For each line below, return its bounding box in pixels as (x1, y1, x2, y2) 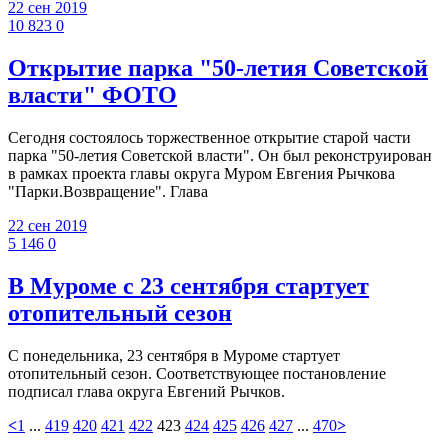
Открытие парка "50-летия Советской (8, 55, 428, 82)
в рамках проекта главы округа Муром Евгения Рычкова (8, 165, 395, 183)
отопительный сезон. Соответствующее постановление (8, 365, 386, 382)
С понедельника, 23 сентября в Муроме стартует (8, 347, 340, 364)
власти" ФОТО (8, 82, 177, 109)
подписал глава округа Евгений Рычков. (8, 383, 285, 400)
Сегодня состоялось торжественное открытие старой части (8, 129, 411, 147)
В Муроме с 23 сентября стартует (8, 273, 369, 300)
